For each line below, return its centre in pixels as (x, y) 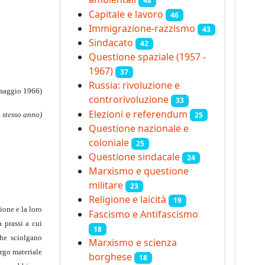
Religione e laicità (127, 200)
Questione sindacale (134, 156)
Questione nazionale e (139, 128)
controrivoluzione (129, 100)
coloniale (109, 142)
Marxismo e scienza (133, 242)
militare (106, 185)
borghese (110, 256)
